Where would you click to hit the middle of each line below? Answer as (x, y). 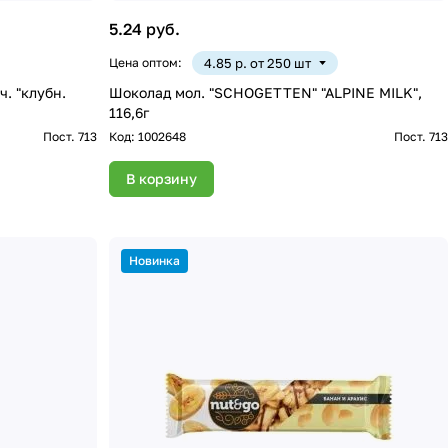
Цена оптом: (146, 63)
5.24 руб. (145, 29)
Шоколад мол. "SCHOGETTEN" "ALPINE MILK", (266, 93)
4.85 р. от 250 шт (258, 63)
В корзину (162, 179)
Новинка (155, 261)
